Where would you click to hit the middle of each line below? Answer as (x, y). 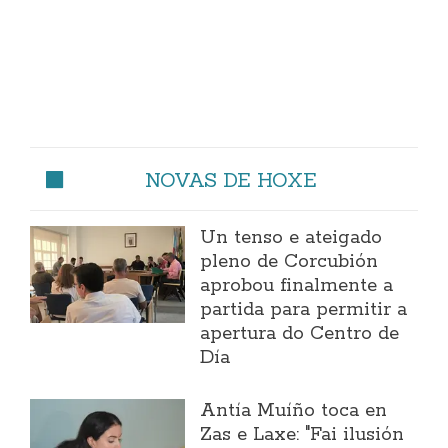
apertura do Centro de (300, 334)
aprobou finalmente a (297, 286)
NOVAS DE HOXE (231, 180)
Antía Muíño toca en (294, 411)
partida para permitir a (304, 310)
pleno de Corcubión (289, 262)
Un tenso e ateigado (291, 238)
